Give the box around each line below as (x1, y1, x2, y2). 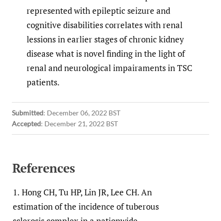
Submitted (12, 108, 43, 117)
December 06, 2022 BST (47, 108, 120, 117)
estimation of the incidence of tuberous (12, 200, 159, 212)
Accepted (12, 119, 41, 128)
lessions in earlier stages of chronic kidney (27, 34, 184, 45)
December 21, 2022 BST (44, 119, 118, 128)
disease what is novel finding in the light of (27, 48, 185, 60)
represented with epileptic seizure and (27, 5, 170, 17)
